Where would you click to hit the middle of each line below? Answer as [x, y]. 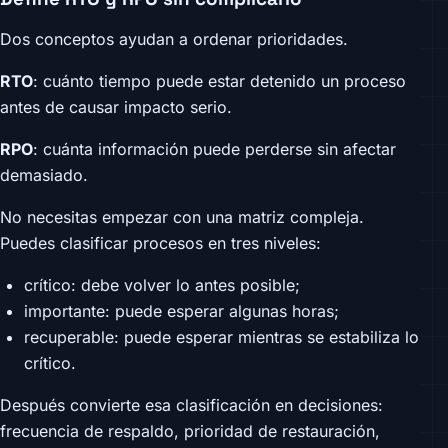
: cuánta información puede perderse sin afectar [214, 149]
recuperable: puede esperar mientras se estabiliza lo [221, 337]
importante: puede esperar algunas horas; [181, 311]
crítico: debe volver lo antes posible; [162, 285]
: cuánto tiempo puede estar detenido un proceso [219, 81]
